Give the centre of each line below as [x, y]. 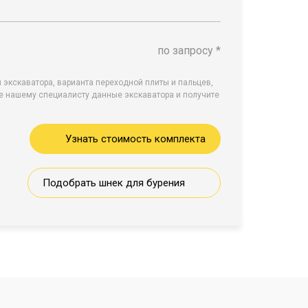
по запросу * [189, 51]
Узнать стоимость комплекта [135, 139]
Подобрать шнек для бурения [114, 183]
